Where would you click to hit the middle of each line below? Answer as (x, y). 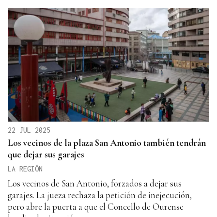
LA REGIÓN (25, 169)
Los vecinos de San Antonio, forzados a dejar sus (95, 184)
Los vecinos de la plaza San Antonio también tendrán (107, 143)
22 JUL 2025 (29, 130)
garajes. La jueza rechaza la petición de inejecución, (100, 195)
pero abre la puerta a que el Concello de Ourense (96, 207)
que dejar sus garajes (46, 155)
